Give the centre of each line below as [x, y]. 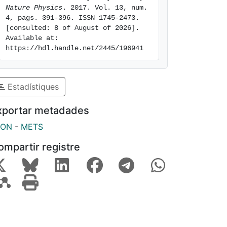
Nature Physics [34, 8]
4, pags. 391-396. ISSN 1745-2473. [72, 18]
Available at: [32, 38]
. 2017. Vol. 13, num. [105, 8]
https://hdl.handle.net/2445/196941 [74, 48]
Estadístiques [32, 86]
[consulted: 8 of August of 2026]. [72, 28]
